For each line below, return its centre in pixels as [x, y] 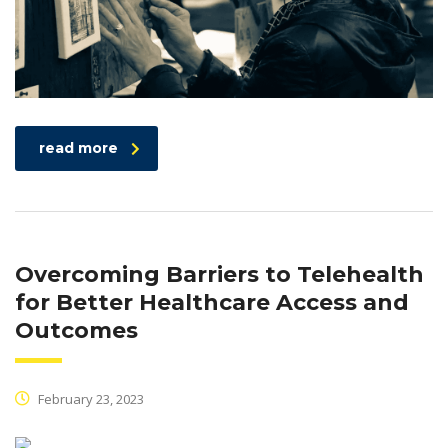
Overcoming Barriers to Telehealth [219, 275]
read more [78, 148]
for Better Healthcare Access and [212, 303]
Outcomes [76, 331]
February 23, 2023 [89, 399]
